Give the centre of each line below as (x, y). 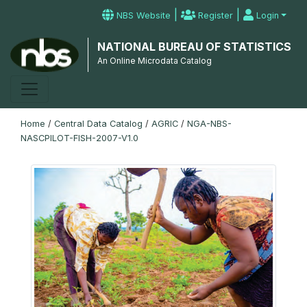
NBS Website (143, 15)
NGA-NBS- (209, 124)
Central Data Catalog (98, 124)
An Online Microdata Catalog (154, 61)
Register (214, 15)
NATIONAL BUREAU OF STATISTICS (194, 47)
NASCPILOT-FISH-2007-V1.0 (79, 138)
